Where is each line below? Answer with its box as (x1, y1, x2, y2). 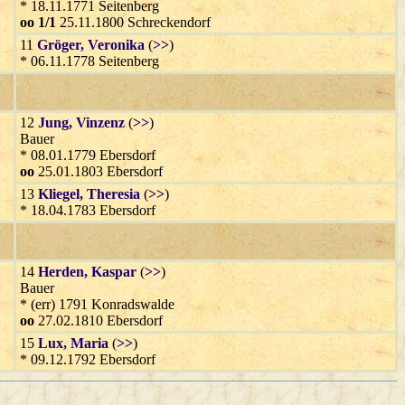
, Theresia (80, 185, 140, 202)
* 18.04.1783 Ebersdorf (20, 202, 155, 218)
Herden (38, 263, 84, 279)
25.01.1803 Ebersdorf (34, 163, 163, 179)
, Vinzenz (69, 114, 125, 130)
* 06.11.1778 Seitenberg (20, 52, 159, 69)
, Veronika (80, 36, 145, 52)
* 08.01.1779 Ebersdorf (20, 146, 155, 163)
